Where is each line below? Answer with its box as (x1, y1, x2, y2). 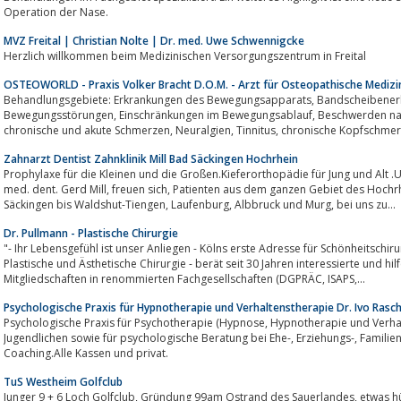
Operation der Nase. (4, 4, 108, 20)
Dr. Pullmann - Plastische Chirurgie (4, 225, 178, 241)
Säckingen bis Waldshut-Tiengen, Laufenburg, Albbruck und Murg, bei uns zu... (337, 196, 396, 212)
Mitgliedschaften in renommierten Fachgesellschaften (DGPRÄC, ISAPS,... (328, 270, 365, 286)
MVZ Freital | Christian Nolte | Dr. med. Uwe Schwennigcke (4, 32, 304, 48)
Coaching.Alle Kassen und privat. (4, 345, 168, 361)
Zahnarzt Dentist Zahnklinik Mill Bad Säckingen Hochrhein (4, 150, 298, 166)
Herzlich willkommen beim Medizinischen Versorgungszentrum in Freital (4, 47, 366, 64)
